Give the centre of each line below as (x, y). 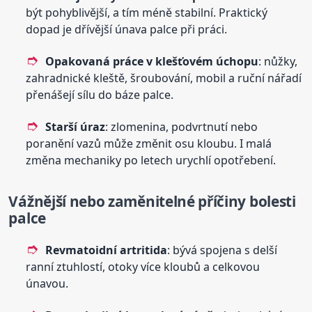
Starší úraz (76, 126)
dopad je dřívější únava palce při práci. (127, 29)
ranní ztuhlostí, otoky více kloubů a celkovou (143, 266)
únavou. (47, 283)
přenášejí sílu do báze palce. (100, 94)
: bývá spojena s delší (223, 250)
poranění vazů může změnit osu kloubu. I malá (149, 143)
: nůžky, (278, 61)
